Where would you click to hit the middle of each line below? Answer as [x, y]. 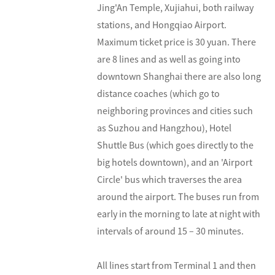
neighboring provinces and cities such [175, 111]
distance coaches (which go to [159, 94]
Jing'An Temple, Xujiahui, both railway [176, 8]
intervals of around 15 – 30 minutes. [171, 231]
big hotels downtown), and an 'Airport [175, 162]
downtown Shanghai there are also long [179, 76]
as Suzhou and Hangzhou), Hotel [165, 128]
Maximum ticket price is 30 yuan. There [177, 42]
